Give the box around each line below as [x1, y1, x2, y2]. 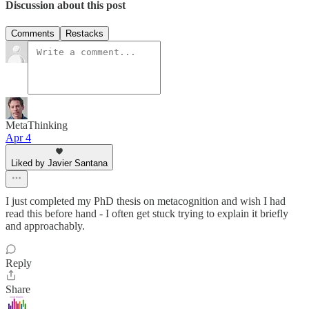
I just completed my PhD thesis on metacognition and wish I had [6, 195, 286, 208]
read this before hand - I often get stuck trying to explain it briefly [6, 208, 288, 220]
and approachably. [6, 220, 85, 232]
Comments [11, 28, 54, 39]
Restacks [66, 28, 103, 39]
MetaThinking [6, 119, 68, 132]
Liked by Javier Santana [11, 158, 108, 169]
